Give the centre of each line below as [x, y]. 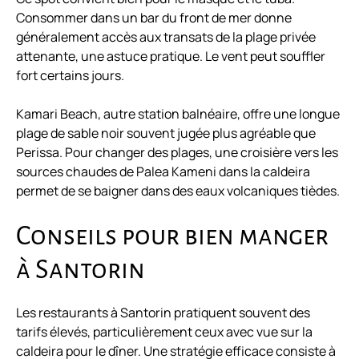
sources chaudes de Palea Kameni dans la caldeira [163, 172]
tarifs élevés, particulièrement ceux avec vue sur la [164, 332]
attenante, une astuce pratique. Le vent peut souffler [171, 56]
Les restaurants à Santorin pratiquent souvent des [163, 313]
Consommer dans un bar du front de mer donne [154, 18]
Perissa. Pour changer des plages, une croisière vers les [177, 153]
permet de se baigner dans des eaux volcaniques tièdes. [178, 191]
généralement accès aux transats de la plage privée [166, 37]
